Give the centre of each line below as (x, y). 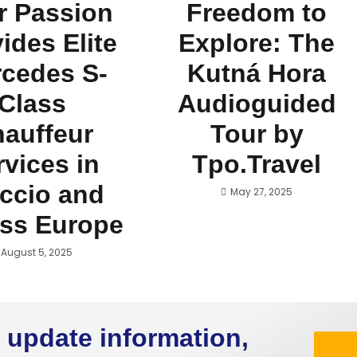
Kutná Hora (257, 73)
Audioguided (257, 104)
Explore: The (257, 43)
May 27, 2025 (262, 192)
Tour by (257, 134)
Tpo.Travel (257, 164)
